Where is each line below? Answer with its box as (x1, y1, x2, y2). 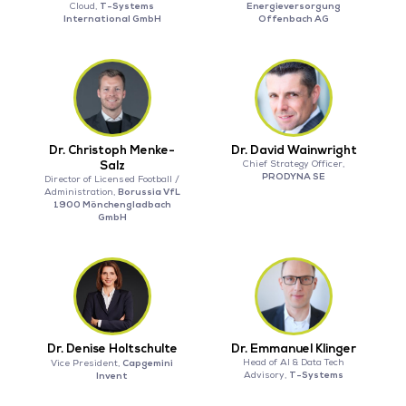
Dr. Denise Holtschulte (46, 342, 178, 357)
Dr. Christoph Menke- (49, 143, 176, 159)
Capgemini (122, 357, 174, 370)
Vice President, (51, 358, 123, 370)
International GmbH (63, 13, 161, 25)
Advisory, (244, 370, 290, 382)
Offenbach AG (258, 13, 330, 25)
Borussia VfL (117, 186, 180, 198)
